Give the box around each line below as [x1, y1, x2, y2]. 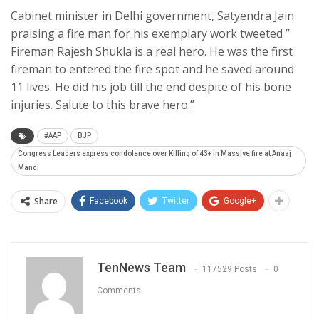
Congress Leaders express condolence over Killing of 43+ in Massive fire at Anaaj [18, 150, 291, 158]
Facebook [90, 196, 127, 206]
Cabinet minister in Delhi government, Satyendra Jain [11, 8, 294, 24]
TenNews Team [97, 260, 186, 276]
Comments [97, 285, 141, 296]
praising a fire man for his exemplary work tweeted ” [11, 26, 290, 42]
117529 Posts [202, 263, 257, 274]
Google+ [224, 196, 256, 206]
